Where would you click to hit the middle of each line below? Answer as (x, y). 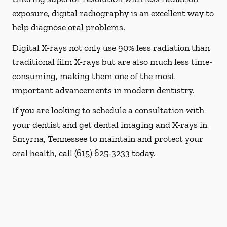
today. (143, 153)
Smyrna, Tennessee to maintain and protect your (108, 139)
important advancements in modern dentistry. (103, 90)
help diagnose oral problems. (69, 27)
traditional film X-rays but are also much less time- (112, 62)
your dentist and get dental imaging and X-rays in (110, 125)
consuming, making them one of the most (93, 76)
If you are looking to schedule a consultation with (108, 110)
